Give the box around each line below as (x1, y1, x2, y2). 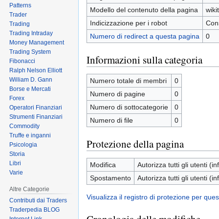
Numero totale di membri (89, 77, 167, 85)
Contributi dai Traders (9, 197, 67, 204)
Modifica (89, 161, 116, 169)
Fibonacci (9, 57, 36, 65)
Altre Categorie (9, 185, 50, 193)
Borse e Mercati (9, 85, 51, 92)
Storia (9, 150, 25, 157)
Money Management (9, 39, 65, 46)
